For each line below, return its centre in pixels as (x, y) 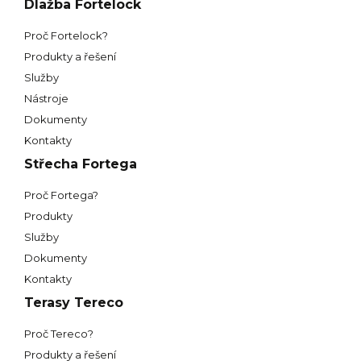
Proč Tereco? (59, 333)
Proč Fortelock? (66, 35)
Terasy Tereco (74, 302)
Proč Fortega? (61, 195)
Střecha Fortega (81, 164)
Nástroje (46, 98)
